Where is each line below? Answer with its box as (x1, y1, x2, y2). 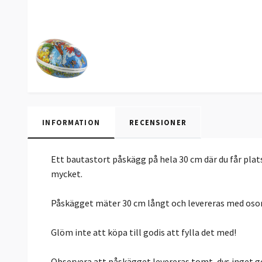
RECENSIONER (129, 118, 187, 127)
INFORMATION (42, 118, 101, 127)
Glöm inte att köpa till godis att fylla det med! (51, 226, 236, 239)
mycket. (51, 168, 82, 180)
